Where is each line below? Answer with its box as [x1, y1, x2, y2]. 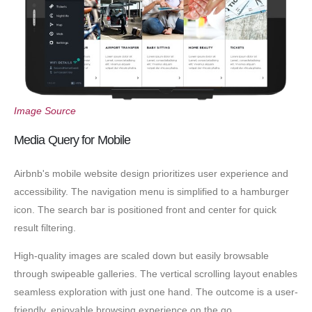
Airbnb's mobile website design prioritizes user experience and [14, 167, 288, 179]
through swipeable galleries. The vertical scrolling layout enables [14, 268, 297, 280]
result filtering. [14, 221, 76, 233]
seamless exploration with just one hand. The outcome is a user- [14, 286, 298, 298]
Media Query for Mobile [14, 132, 131, 147]
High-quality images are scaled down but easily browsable [14, 250, 269, 262]
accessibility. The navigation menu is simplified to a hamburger [14, 185, 289, 197]
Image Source [14, 105, 76, 117]
